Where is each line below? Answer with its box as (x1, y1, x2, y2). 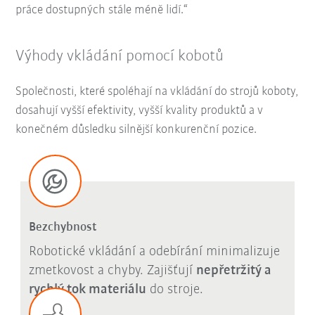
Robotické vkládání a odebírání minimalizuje (28, 245, 280, 259)
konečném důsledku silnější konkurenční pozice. (15, 122, 257, 136)
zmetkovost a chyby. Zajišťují (28, 264, 196, 278)
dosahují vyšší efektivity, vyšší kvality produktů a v (15, 103, 264, 117)
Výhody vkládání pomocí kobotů (15, 48, 224, 65)
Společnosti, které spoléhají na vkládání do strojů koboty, (15, 84, 299, 98)
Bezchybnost (28, 221, 97, 235)
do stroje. (146, 283, 207, 297)
